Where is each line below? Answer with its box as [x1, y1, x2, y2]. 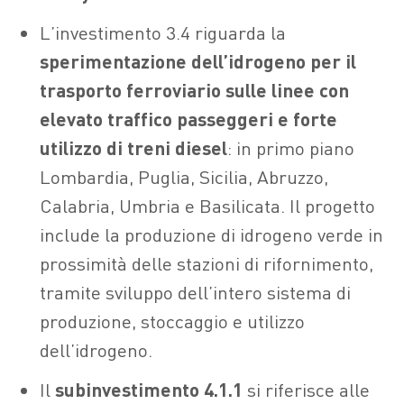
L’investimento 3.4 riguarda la [40, 20, 286, 45]
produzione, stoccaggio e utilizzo [40, 308, 305, 334]
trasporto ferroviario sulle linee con [40, 78, 349, 103]
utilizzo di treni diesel [40, 135, 227, 161]
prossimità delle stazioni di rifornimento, [40, 251, 373, 276]
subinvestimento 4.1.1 [55, 377, 243, 402]
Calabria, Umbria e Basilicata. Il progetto [40, 193, 375, 218]
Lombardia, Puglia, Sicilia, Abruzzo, [40, 164, 328, 189]
